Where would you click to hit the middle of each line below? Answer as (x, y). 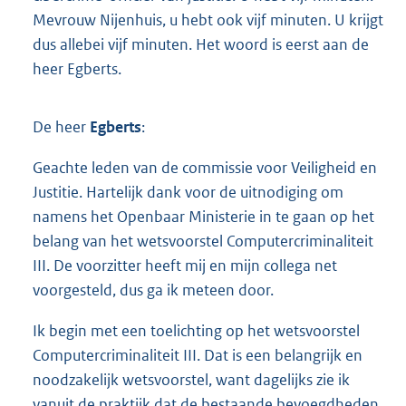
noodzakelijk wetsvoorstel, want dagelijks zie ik (191, 379)
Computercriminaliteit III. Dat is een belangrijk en (198, 355)
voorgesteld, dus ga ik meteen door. (153, 290)
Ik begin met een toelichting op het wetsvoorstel (196, 330)
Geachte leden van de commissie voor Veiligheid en (205, 167)
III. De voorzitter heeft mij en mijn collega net (185, 265)
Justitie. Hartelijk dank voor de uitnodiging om (188, 192)
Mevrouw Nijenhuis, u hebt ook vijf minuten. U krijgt (208, 19)
